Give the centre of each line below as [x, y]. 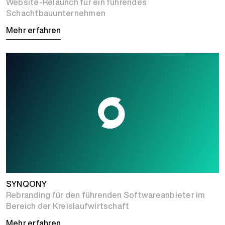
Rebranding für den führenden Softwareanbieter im [106, 195]
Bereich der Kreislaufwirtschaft [68, 206]
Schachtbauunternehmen [56, 13]
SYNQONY [27, 184]
